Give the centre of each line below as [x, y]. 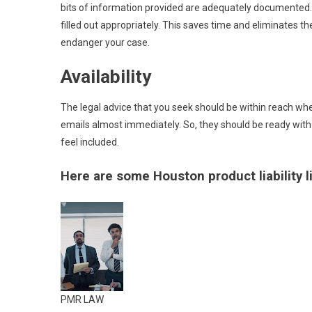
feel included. [90, 142]
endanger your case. [105, 42]
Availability [106, 77]
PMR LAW [82, 299]
